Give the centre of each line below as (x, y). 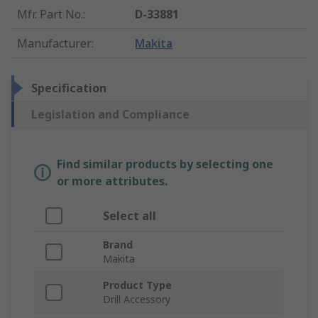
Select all (130, 216)
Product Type (137, 285)
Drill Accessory (137, 300)
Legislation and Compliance (110, 115)
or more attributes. (112, 181)
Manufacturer (54, 44)
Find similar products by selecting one (165, 164)
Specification (69, 88)
